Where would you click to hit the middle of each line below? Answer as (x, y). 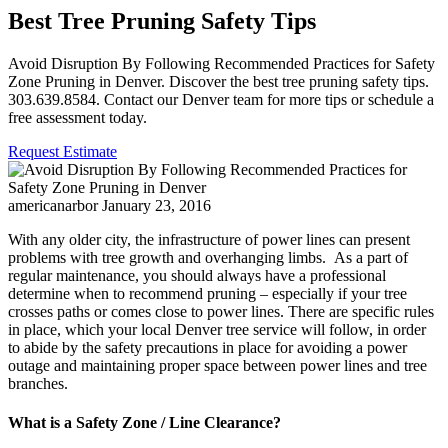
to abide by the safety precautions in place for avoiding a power (207, 347)
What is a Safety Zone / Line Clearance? (144, 423)
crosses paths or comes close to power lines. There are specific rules (221, 311)
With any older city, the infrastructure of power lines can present (209, 239)
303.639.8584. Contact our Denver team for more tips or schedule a (221, 99)
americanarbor (53, 205)
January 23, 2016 (156, 205)
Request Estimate (62, 151)
